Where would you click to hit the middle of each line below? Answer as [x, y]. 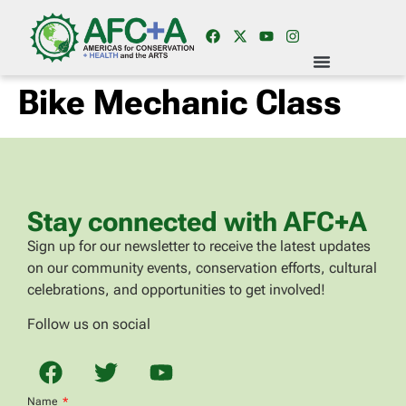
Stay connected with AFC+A [197, 222]
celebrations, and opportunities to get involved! [176, 290]
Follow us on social [89, 324]
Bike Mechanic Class [180, 102]
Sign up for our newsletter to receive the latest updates [199, 246]
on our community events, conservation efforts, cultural [202, 268]
